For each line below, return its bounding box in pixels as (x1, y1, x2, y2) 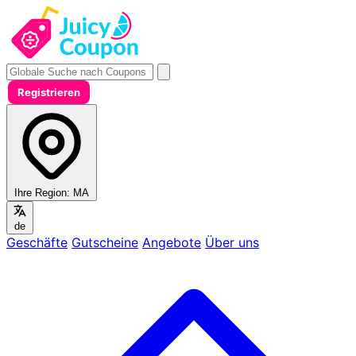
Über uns (205, 234, 259, 250)
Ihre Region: (14, 187, 70, 199)
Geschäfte (6, 234, 68, 250)
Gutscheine (72, 234, 138, 250)
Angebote (142, 234, 201, 250)
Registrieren (17, 86, 80, 99)
